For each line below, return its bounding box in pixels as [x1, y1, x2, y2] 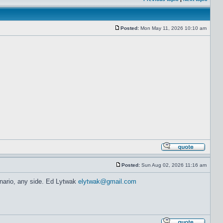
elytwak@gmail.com [78, 178, 136, 185]
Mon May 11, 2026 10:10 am [139, 25, 208, 31]
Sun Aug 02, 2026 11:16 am [140, 162, 208, 168]
